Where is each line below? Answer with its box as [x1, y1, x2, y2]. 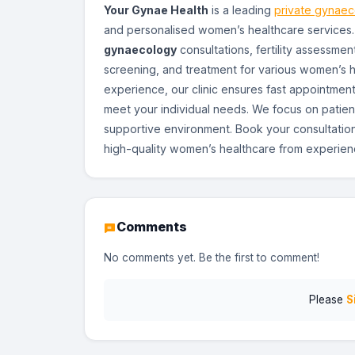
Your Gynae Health [104, 3, 208, 17]
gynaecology [104, 43, 177, 57]
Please [308, 293, 346, 307]
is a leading [208, 3, 274, 17]
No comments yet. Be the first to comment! [104, 251, 319, 265]
